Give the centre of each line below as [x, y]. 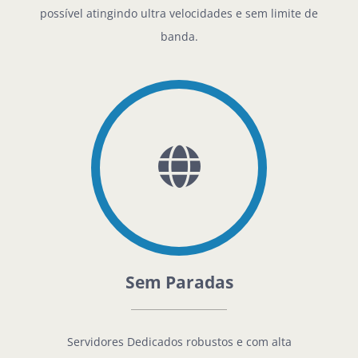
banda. [179, 36]
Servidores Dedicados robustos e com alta [179, 342]
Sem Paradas [179, 282]
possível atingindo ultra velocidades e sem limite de [179, 13]
